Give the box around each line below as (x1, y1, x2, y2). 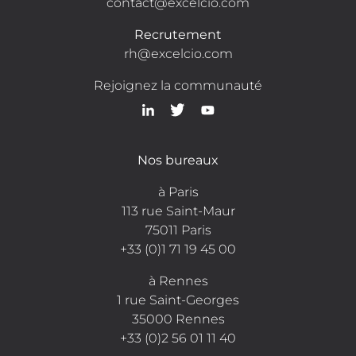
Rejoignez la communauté (94, 77, 262, 93)
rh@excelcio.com (123, 45, 233, 61)
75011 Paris (145, 222, 211, 238)
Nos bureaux (137, 152, 219, 168)
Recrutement (134, 26, 222, 42)
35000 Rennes (131, 311, 225, 327)
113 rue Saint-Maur (121, 203, 235, 219)
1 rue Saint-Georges (117, 292, 239, 308)
